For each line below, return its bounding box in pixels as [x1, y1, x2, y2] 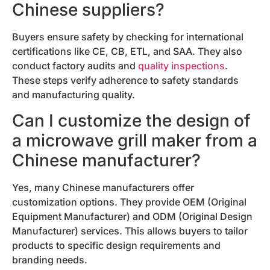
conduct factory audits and [12, 60, 138, 72]
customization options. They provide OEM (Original [12, 195, 246, 208]
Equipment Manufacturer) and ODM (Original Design [12, 210, 253, 222]
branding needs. [12, 253, 87, 266]
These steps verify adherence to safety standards [12, 74, 239, 87]
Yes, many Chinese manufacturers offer [12, 181, 194, 193]
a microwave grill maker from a [12, 130, 257, 151]
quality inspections [138, 60, 225, 72]
